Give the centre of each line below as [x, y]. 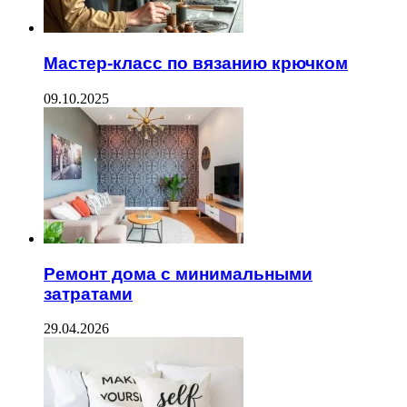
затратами [88, 293]
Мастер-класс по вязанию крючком [196, 64]
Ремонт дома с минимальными [178, 273]
